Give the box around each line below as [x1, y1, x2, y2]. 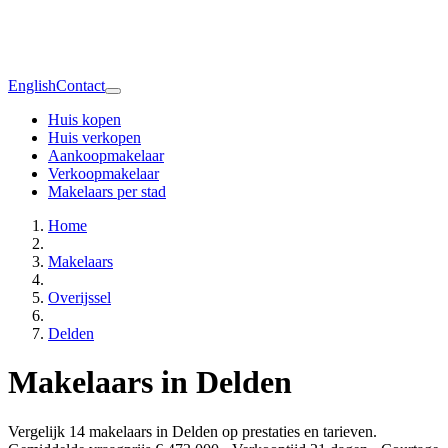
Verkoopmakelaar [48, 164, 159, 182]
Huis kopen [48, 110, 121, 128]
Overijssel [48, 288, 111, 306]
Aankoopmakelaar [48, 146, 164, 164]
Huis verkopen [48, 128, 141, 146]
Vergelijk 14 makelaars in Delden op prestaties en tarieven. [8, 422, 377, 440]
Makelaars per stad [48, 182, 166, 200]
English [8, 76, 56, 94]
